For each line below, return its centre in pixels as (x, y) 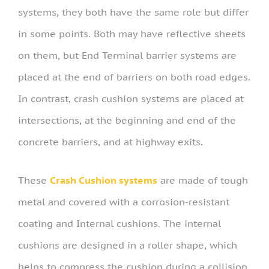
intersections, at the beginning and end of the (127, 120)
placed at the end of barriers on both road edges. (134, 77)
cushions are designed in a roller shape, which (128, 245)
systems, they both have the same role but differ (133, 12)
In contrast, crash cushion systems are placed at (131, 98)
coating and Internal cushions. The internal (119, 223)
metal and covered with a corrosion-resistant (124, 201)
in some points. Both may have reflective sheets (132, 33)
